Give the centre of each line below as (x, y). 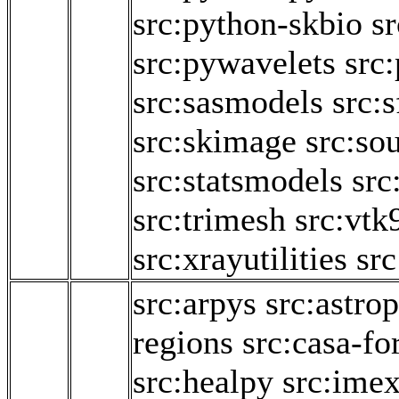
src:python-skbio (248, 24)
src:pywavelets (234, 63)
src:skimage (215, 141)
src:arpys (195, 303)
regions (183, 342)
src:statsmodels (238, 180)
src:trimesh (209, 220)
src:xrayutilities (240, 259)
